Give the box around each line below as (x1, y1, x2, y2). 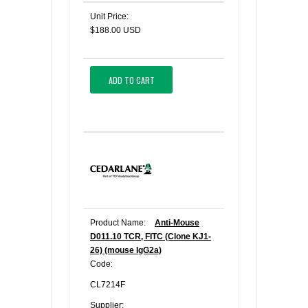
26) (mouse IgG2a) (90, 245, 162, 255)
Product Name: (90, 218, 146, 228)
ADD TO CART (108, 74, 155, 86)
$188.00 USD (90, 25, 141, 35)
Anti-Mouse (155, 218, 199, 228)
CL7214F (90, 280, 125, 289)
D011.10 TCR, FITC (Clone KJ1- (90, 232, 211, 241)
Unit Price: (90, 12, 129, 21)
